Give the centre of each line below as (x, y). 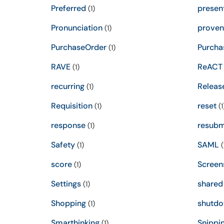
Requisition (72, 106)
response (68, 125)
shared (210, 184)
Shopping (68, 203)
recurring (68, 86)
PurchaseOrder (79, 47)
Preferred (68, 8)
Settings (66, 184)
